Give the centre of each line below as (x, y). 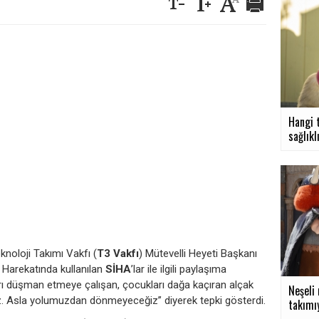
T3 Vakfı (118, 253)
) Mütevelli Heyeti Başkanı (198, 253)
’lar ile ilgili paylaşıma (179, 269)
